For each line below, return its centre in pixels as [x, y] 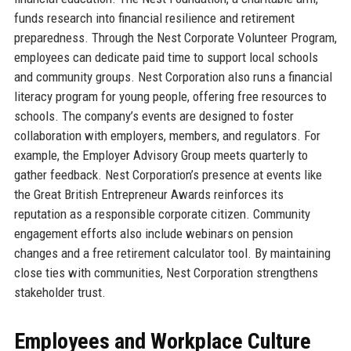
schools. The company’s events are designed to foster [154, 116]
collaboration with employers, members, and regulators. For [167, 135]
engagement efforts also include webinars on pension [153, 233]
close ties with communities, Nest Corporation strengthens [166, 272]
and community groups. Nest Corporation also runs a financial [173, 76]
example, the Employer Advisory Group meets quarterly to [161, 155]
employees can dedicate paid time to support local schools [166, 57]
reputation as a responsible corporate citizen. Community [162, 213]
